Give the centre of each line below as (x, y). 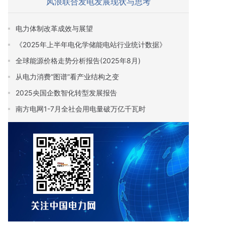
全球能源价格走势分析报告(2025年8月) (78, 61)
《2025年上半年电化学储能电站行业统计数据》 (91, 44)
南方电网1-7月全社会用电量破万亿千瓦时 (81, 109)
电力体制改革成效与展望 (54, 28)
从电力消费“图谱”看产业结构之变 (67, 77)
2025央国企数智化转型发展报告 (66, 93)
